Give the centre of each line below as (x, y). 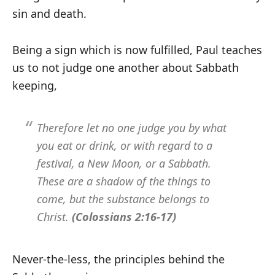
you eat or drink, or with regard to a (125, 146)
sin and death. (49, 14)
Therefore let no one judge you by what (132, 128)
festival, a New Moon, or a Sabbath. (124, 164)
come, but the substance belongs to (123, 199)
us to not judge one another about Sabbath (126, 68)
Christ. (54, 217)
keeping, (35, 86)
